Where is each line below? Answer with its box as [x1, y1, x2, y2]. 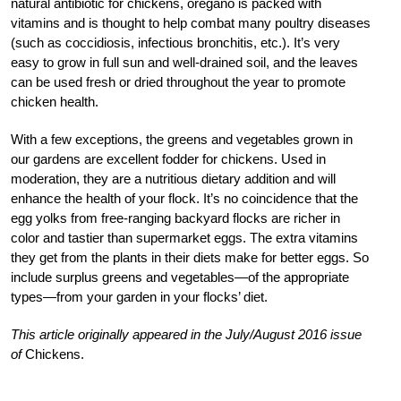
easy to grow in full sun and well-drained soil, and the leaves [11, 55, 358, 71]
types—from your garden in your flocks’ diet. [11, 289, 268, 305]
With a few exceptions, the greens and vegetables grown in [11, 132, 353, 148]
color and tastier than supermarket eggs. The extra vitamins [11, 230, 358, 246]
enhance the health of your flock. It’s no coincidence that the [11, 191, 358, 207]
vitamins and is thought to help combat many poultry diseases [11, 15, 371, 31]
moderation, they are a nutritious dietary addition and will [11, 171, 336, 187]
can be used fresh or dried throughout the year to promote [11, 74, 346, 90]
